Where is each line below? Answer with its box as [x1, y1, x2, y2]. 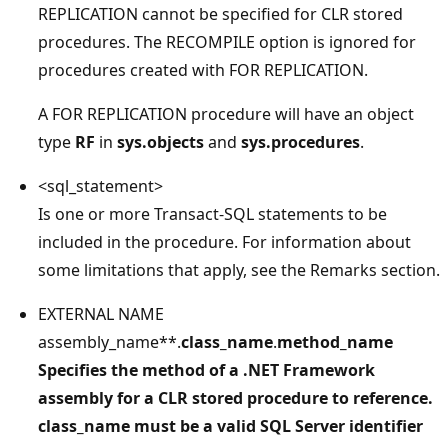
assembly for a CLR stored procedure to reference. [38, 387, 433, 409]
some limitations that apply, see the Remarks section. [38, 259, 440, 281]
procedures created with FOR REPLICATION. [38, 59, 368, 81]
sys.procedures [241, 131, 360, 153]
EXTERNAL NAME [38, 303, 164, 325]
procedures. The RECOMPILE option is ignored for [38, 31, 416, 53]
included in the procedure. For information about [38, 231, 411, 253]
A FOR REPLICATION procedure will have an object [38, 103, 414, 125]
